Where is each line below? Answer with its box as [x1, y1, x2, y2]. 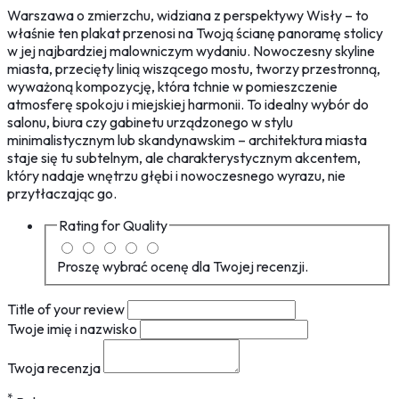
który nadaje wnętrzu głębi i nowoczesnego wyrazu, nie [7, 167, 346, 185]
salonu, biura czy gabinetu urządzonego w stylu [7, 113, 293, 132]
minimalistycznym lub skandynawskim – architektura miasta [7, 131, 367, 150]
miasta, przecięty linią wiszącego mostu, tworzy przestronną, [7, 60, 380, 78]
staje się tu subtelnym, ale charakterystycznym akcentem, [7, 149, 361, 167]
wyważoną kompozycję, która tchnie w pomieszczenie [7, 77, 338, 96]
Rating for [59, 216, 123, 235]
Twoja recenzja [7, 358, 103, 377]
